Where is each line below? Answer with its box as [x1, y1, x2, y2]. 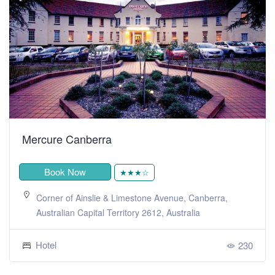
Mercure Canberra [22, 130, 112, 147]
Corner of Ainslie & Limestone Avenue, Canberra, [36, 191, 228, 204]
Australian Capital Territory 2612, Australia [36, 206, 200, 219]
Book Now [44, 165, 86, 178]
